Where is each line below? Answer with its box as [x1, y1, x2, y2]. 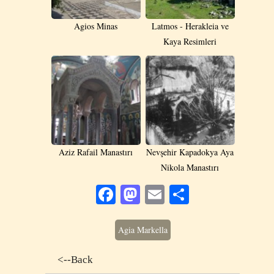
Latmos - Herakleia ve [151, 20, 229, 32]
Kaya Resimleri [163, 35, 217, 48]
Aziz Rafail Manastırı [59, 146, 133, 158]
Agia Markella [117, 224, 168, 236]
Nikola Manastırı [161, 161, 219, 174]
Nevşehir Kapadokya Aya [146, 146, 234, 158]
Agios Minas [74, 20, 117, 32]
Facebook [116, 181, 191, 208]
